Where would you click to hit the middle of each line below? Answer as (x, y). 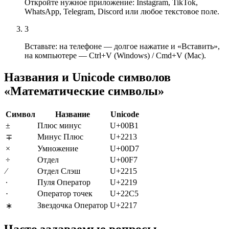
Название (73, 114)
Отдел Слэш (59, 171)
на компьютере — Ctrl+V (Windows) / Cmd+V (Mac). (115, 56)
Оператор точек (65, 194)
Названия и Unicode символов (87, 77)
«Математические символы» (84, 91)
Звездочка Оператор (73, 205)
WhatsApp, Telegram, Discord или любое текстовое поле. (122, 12)
